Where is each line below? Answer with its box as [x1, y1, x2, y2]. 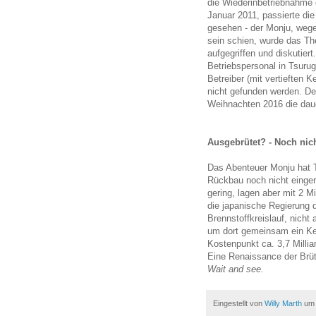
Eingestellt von [213, 298, 265, 308]
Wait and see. [207, 263, 264, 274]
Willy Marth [265, 298, 302, 308]
